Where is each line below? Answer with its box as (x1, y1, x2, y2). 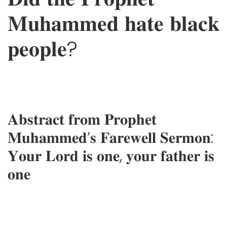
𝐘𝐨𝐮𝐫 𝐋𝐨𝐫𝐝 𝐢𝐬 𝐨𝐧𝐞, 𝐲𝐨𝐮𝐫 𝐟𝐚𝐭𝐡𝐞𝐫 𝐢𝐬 (8, 145, 214, 167)
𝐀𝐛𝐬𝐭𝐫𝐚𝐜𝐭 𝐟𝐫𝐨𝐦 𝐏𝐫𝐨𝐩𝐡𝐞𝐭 (8, 109, 157, 131)
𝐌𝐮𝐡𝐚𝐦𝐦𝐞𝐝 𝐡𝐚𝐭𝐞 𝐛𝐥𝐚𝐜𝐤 (8, 9, 219, 39)
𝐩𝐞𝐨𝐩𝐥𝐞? (8, 34, 78, 64)
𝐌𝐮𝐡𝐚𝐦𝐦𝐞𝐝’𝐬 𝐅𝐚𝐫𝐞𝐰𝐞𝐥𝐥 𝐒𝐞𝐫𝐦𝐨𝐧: (8, 127, 213, 149)
